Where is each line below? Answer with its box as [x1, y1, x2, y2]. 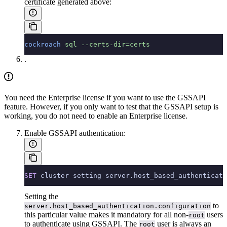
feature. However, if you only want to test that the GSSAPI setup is [4, 102, 218, 111]
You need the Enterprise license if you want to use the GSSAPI [4, 93, 206, 102]
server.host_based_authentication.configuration [24, 202, 211, 210]
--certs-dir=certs [77, 40, 150, 48]
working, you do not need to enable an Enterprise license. [4, 111, 187, 120]
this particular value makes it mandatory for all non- [24, 210, 188, 219]
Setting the [24, 192, 58, 201]
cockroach [24, 40, 61, 48]
